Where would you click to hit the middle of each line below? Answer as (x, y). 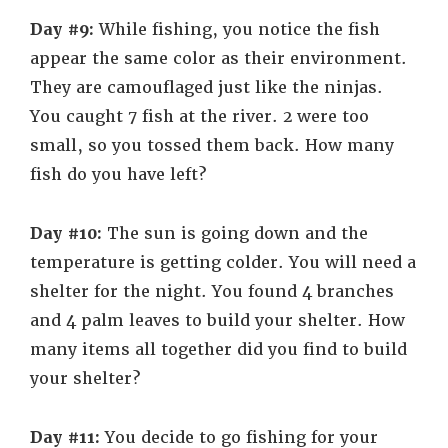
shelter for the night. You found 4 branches (212, 291)
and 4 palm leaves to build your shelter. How (217, 320)
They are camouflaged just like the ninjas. (206, 87)
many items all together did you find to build (218, 349)
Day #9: (62, 29)
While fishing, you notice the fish (237, 29)
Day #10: (66, 233)
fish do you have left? (120, 174)
